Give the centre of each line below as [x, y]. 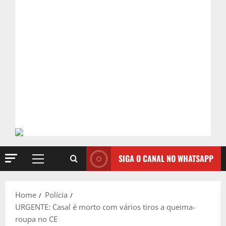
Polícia [56, 195]
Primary [51, 164]
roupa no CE [36, 219]
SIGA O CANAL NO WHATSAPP [166, 158]
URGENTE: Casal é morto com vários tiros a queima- [105, 207]
